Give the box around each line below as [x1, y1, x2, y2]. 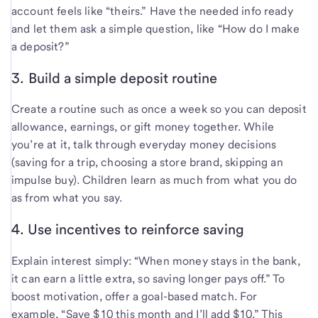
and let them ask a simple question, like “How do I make [11, 21, 300, 35]
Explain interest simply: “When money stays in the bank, [11, 253, 300, 268]
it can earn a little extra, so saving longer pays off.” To [11, 271, 285, 285]
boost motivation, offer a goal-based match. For [11, 289, 258, 303]
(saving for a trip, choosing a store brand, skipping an [11, 155, 283, 170]
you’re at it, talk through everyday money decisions [11, 138, 277, 152]
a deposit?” [11, 39, 70, 53]
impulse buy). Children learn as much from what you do [11, 173, 297, 187]
